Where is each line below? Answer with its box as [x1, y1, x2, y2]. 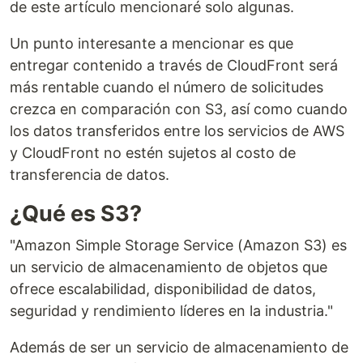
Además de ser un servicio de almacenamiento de [10, 339, 348, 357]
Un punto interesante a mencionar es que [10, 35, 293, 53]
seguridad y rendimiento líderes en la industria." [10, 302, 333, 320]
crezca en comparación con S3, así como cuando [10, 100, 348, 118]
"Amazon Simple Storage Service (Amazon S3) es [10, 237, 347, 254]
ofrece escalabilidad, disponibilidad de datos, [10, 280, 316, 298]
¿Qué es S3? [10, 200, 142, 228]
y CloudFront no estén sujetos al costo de [10, 144, 296, 162]
